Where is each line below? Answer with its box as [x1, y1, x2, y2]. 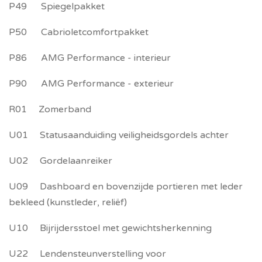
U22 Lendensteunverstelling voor [9, 248, 166, 260]
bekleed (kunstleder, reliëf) [9, 196, 127, 208]
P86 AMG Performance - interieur [9, 52, 171, 64]
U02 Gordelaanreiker [9, 155, 112, 167]
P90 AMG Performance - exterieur [9, 78, 174, 89]
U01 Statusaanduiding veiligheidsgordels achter [9, 129, 229, 141]
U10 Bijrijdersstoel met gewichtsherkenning [9, 222, 212, 234]
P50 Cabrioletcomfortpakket [9, 26, 149, 38]
